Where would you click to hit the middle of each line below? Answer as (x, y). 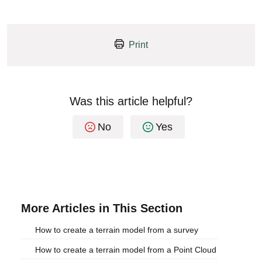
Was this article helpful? (131, 101)
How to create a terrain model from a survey (117, 230)
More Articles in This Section (102, 208)
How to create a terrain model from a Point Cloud (126, 250)
